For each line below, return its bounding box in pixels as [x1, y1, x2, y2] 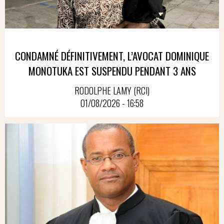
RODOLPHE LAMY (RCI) [74, 84, 149, 97]
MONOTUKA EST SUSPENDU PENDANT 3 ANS [28, 62, 196, 78]
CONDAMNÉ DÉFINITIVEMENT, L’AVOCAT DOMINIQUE [15, 47, 209, 63]
